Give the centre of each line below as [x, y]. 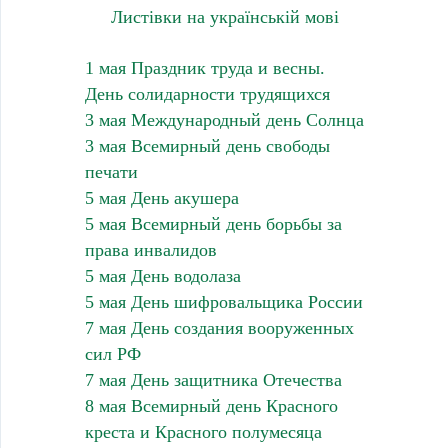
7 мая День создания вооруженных [219, 328]
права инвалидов [150, 250]
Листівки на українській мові [224, 17]
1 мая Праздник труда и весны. [204, 68]
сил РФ [112, 354]
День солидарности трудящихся [207, 94]
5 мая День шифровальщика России [223, 302]
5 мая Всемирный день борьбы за [213, 224]
